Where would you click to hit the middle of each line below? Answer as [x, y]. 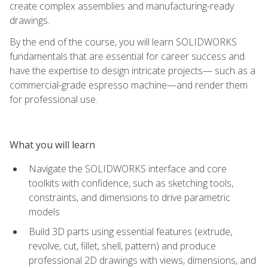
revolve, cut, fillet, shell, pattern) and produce [122, 246]
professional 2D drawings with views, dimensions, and [142, 260]
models [44, 211]
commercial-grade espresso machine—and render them [129, 85]
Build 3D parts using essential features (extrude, [130, 231]
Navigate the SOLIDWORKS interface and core [128, 168]
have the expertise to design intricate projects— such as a [133, 70]
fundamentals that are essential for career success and [127, 56]
